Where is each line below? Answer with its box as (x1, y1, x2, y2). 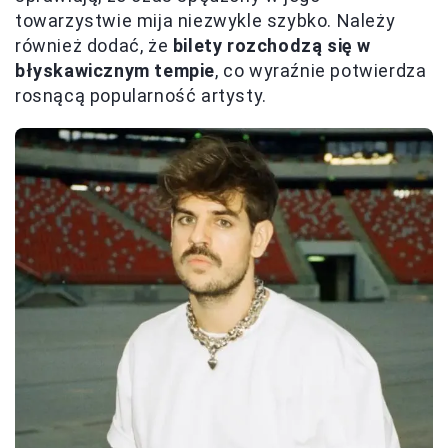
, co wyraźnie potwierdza (215, 59, 427, 81)
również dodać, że (15, 34, 173, 56)
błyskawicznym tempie (15, 59, 216, 81)
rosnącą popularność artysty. (15, 84, 267, 106)
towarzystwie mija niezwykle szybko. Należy (15, 9, 396, 31)
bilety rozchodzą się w (172, 34, 372, 56)
